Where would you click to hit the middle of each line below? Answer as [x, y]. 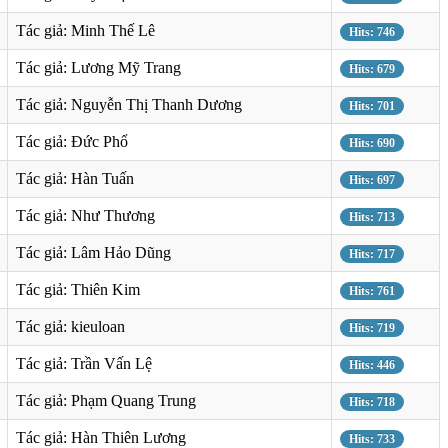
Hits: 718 [372, 401]
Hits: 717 [372, 253]
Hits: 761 [372, 290]
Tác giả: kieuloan [70, 326]
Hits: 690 [372, 142]
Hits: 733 [372, 438]
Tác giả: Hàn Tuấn [75, 178]
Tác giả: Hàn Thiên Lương [101, 437]
